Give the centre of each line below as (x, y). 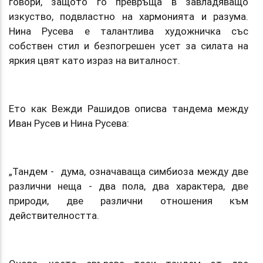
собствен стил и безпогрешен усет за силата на (129, 45)
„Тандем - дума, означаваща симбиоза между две (129, 171)
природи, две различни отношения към (129, 200)
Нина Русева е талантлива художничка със (129, 31)
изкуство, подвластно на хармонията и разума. (129, 16)
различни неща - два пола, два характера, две (129, 186)
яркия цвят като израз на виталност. (96, 60)
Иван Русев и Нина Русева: (70, 123)
